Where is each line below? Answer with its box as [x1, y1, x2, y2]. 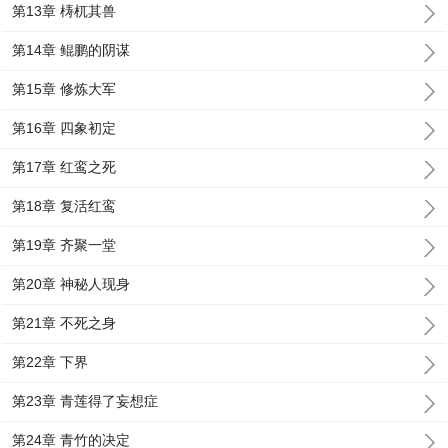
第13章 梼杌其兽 [12, 3, 117, 19]
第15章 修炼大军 [12, 81, 117, 97]
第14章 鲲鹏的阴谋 [12, 42, 131, 58]
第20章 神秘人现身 [12, 276, 131, 292]
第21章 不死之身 [12, 315, 117, 331]
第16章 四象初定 [12, 120, 117, 136]
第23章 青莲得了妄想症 [12, 393, 159, 409]
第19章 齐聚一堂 [12, 237, 117, 253]
